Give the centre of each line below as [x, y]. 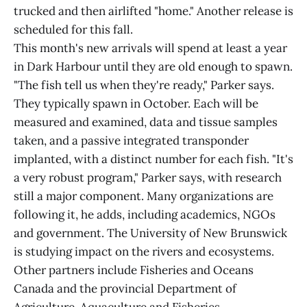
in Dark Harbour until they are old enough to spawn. [153, 66]
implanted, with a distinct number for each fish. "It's [153, 159]
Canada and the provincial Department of [125, 288]
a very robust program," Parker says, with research [148, 177]
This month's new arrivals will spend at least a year [150, 48]
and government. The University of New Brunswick [150, 233]
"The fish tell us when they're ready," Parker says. [144, 85]
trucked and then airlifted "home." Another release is [153, 11]
